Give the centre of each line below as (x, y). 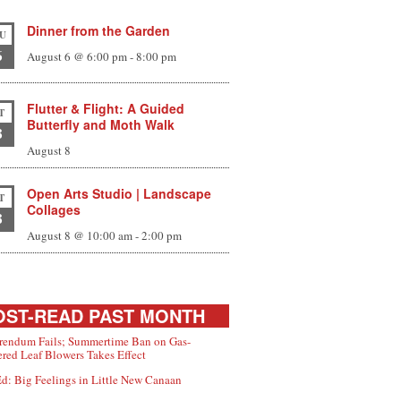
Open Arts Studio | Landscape (119, 194)
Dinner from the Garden (99, 31)
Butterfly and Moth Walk (101, 125)
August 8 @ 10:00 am (80, 236)
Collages (54, 210)
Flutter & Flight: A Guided (106, 109)
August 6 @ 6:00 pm (77, 57)
